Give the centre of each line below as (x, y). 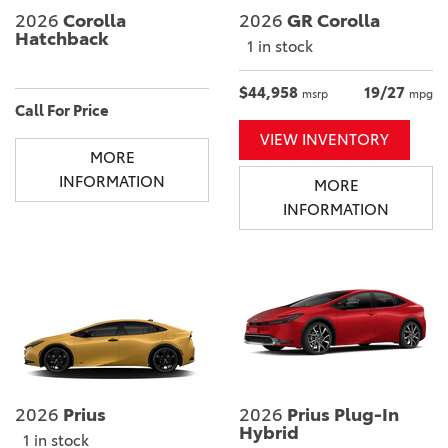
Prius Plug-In (341, 414)
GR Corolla (331, 21)
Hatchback (62, 39)
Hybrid (269, 432)
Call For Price (62, 111)
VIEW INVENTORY (324, 140)
